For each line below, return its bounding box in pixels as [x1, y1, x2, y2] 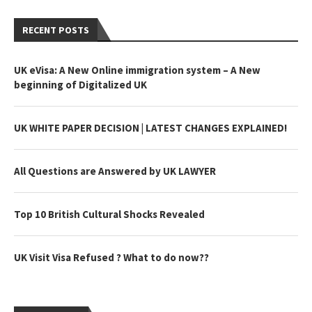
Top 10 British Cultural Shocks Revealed [14, 208, 205, 221]
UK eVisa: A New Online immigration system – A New [14, 63, 260, 77]
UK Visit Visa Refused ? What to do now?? [14, 251, 209, 265]
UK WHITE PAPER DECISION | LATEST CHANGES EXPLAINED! [14, 121, 287, 135]
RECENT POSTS [22, 24, 89, 37]
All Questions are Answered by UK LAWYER [14, 164, 216, 178]
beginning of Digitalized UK [14, 78, 147, 92]
